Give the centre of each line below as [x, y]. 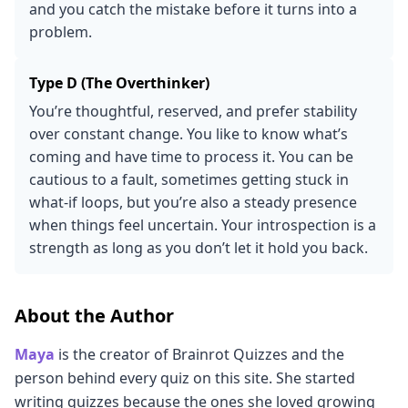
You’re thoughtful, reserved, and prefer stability [193, 111]
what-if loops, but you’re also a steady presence [193, 202]
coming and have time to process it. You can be [191, 156]
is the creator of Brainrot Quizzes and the [201, 354]
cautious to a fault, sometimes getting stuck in [189, 179]
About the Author [94, 315]
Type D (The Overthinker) [119, 82]
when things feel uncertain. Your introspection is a [203, 224]
